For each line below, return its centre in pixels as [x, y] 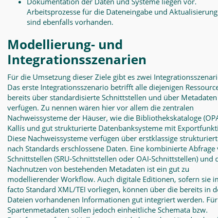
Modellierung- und [65, 44]
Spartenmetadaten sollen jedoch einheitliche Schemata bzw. [108, 210]
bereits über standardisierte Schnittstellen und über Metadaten [112, 97]
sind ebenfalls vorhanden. [70, 22]
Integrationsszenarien [77, 59]
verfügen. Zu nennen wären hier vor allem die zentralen [100, 108]
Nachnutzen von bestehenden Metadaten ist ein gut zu [98, 169]
